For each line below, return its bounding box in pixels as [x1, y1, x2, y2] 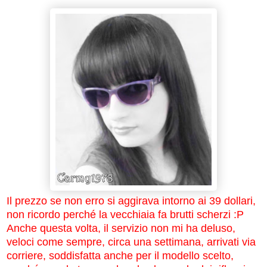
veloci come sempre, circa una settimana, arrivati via [7, 235, 256, 248]
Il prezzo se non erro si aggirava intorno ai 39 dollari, [7, 194, 256, 207]
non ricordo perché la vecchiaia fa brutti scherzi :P [7, 208, 244, 221]
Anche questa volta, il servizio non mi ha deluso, [7, 222, 235, 234]
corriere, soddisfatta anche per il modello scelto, [7, 249, 234, 262]
